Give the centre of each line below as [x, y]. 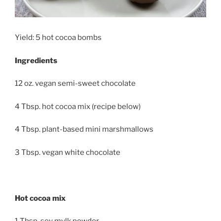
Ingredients [36, 60]
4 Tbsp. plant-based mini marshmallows [84, 129]
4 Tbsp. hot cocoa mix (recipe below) [78, 106]
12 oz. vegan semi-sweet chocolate [75, 84]
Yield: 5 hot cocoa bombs [58, 38]
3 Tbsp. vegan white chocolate [68, 152]
